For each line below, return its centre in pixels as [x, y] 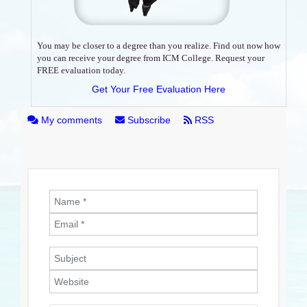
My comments [72, 120]
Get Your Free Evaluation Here [159, 89]
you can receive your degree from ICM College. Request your [151, 58]
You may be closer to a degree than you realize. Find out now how [159, 45]
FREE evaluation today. [81, 70]
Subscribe [149, 120]
